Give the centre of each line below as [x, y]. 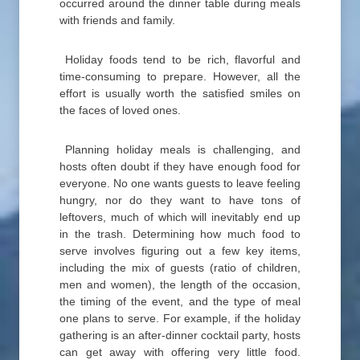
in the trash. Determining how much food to [180, 234]
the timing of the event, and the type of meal [180, 302]
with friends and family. [117, 20]
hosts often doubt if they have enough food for [180, 167]
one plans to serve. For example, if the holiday [180, 319]
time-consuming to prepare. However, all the [180, 77]
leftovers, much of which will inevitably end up [180, 217]
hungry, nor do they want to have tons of [180, 200]
